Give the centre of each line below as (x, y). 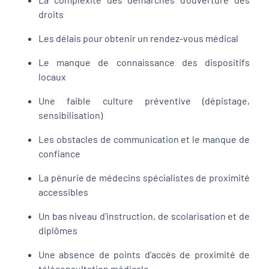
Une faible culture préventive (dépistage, (144, 101)
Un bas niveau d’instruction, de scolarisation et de (144, 216)
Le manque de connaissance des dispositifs (144, 62)
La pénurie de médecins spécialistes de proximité (144, 177)
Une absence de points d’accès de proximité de (144, 254)
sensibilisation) (71, 115)
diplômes (59, 230)
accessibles (63, 192)
